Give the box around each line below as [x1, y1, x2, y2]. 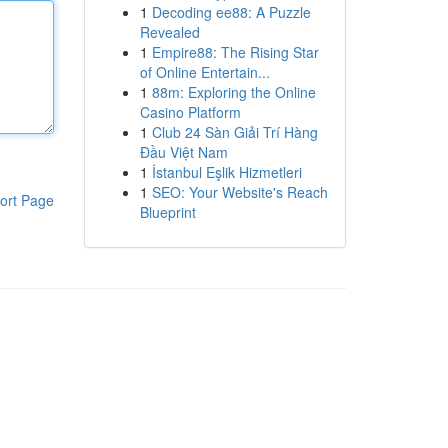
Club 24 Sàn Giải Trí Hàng [151, 122, 318, 142]
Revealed [139, 22, 200, 42]
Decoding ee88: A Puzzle [151, 2, 311, 22]
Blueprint [139, 202, 196, 222]
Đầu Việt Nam [139, 142, 228, 162]
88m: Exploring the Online [151, 82, 316, 102]
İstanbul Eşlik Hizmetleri [151, 162, 302, 182]
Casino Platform [139, 102, 241, 122]
